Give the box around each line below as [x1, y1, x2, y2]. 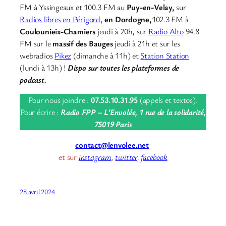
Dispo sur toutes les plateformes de [67, 62, 180, 74]
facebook [141, 151, 167, 162]
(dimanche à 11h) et [71, 50, 141, 62]
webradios [20, 50, 55, 62]
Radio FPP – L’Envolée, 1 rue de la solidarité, [61, 106, 206, 118]
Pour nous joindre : [28, 94, 89, 106]
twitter [115, 151, 137, 162]
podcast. [20, 74, 46, 86]
